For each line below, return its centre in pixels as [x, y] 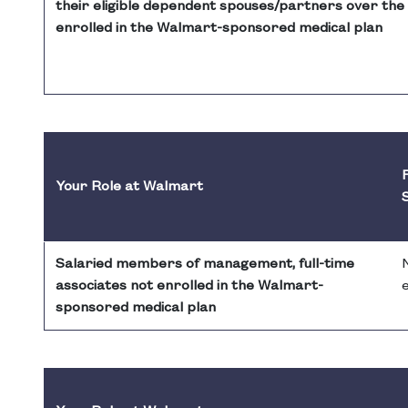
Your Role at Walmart [129, 187]
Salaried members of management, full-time [205, 265]
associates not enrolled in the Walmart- [189, 286]
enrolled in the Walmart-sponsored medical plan [219, 29]
